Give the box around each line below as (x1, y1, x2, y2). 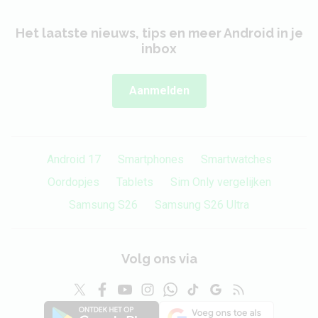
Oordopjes (47, 175, 99, 189)
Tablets (116, 175, 153, 189)
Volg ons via (121, 251, 197, 266)
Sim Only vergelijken (170, 175, 271, 189)
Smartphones (117, 153, 184, 166)
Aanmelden (128, 84, 190, 97)
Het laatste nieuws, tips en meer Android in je (15, 26, 303, 40)
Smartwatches (200, 153, 272, 166)
